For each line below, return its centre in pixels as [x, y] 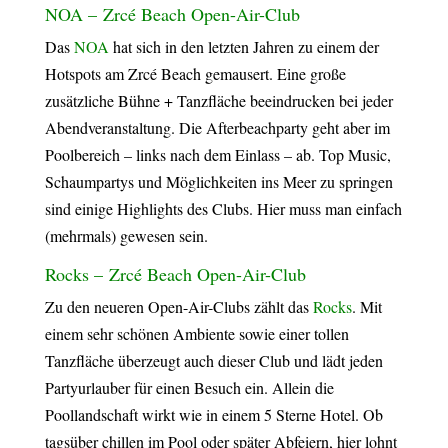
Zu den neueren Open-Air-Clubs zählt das [178, 306]
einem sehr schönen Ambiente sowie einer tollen [196, 333]
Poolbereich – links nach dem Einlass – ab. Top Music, [217, 154]
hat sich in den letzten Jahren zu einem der [245, 46]
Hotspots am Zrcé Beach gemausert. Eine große [195, 73]
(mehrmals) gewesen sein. [126, 235]
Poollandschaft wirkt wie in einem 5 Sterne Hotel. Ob [213, 414]
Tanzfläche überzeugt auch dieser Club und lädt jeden [213, 360]
